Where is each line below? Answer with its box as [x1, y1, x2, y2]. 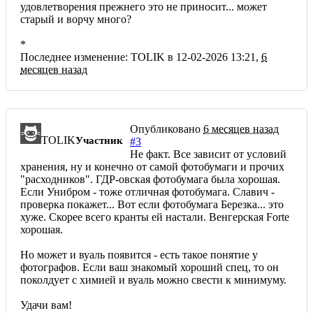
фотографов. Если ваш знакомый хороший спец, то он [20, 261, 279, 273]
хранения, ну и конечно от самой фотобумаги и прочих [20, 160, 284, 173]
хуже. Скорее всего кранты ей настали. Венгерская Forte [20, 210, 289, 223]
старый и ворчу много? [20, 13, 131, 25]
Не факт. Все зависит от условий [130, 147, 286, 160]
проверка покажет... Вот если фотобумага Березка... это [20, 198, 284, 210]
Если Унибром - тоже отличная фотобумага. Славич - [20, 185, 275, 198]
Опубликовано [130, 122, 203, 135]
